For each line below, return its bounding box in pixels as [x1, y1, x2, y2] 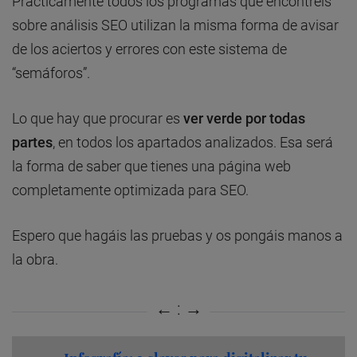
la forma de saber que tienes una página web [12, 157, 291, 175]
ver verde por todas [183, 109, 305, 127]
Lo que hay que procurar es [12, 109, 183, 127]
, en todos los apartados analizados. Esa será [53, 133, 333, 151]
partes [12, 133, 53, 151]
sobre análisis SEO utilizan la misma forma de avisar [12, 16, 339, 33]
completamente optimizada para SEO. [12, 181, 249, 198]
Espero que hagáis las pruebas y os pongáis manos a [12, 226, 343, 244]
